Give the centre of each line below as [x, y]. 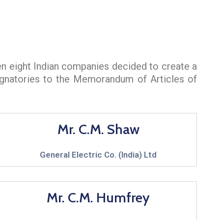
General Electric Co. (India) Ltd [98, 154]
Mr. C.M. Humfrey [98, 197]
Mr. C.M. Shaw [98, 129]
